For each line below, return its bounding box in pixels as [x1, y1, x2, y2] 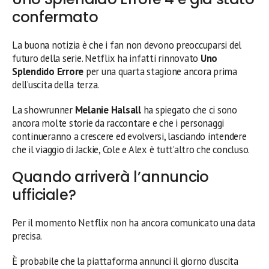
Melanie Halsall [74, 103, 141, 116]
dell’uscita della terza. [12, 77, 100, 91]
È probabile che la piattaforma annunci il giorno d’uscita [12, 254, 238, 268]
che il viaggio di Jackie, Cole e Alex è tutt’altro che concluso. [12, 142, 250, 156]
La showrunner [12, 103, 75, 116]
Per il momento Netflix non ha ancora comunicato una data [12, 216, 256, 229]
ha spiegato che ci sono [141, 103, 237, 116]
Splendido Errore [12, 64, 84, 78]
